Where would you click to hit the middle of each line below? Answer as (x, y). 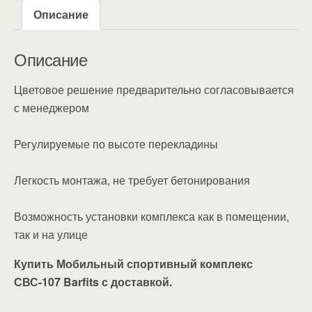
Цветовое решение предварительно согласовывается (154, 90)
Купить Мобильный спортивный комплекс (133, 264)
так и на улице (51, 235)
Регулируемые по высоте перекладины (116, 144)
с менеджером (52, 108)
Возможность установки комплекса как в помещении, (151, 217)
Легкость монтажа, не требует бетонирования (132, 180)
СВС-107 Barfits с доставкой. (93, 282)
